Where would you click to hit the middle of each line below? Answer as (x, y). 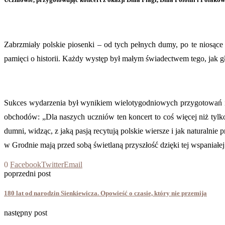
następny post (26, 212)
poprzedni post (27, 173)
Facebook (26, 164)
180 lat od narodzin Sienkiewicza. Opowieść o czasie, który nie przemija (105, 193)
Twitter (52, 164)
